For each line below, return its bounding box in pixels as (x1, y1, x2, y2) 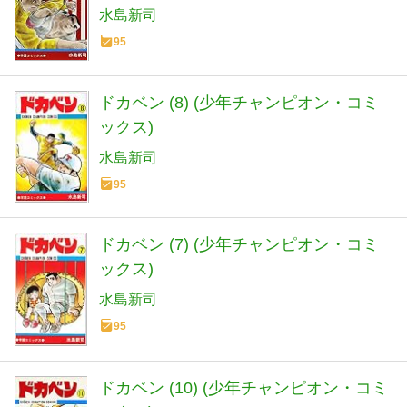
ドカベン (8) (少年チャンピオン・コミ (99, 93, 379, 112)
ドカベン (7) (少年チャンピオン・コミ (99, 235, 379, 254)
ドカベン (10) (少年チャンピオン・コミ (99, 379, 388, 398)
